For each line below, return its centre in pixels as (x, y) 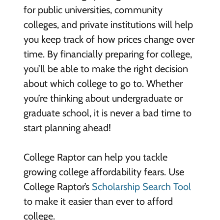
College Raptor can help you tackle (95, 157)
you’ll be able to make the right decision (106, 69)
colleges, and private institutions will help (108, 24)
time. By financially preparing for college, (108, 54)
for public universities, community (93, 10)
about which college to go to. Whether (103, 83)
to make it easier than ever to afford (98, 201)
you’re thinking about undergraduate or (103, 98)
